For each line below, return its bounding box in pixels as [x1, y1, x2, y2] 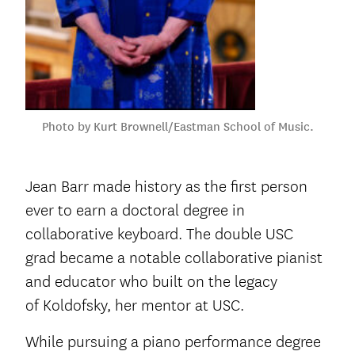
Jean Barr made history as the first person [25, 177, 307, 197]
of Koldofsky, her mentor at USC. [25, 296, 244, 316]
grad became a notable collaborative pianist [25, 248, 323, 269]
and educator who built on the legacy [25, 272, 277, 292]
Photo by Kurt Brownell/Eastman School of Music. [41, 119, 314, 135]
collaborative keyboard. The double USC [25, 224, 293, 245]
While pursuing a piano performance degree [25, 332, 321, 353]
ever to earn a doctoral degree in [25, 200, 245, 221]
